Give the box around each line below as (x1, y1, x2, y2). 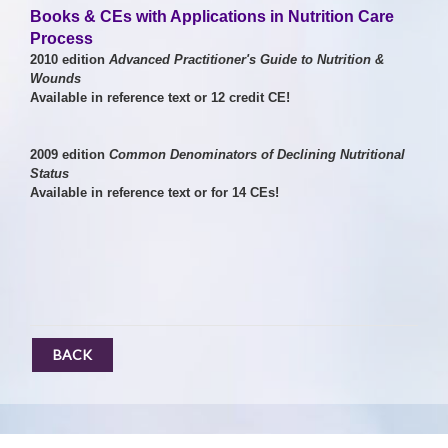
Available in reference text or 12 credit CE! (30, 90, 290, 105)
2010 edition (30, 52, 109, 67)
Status (30, 166, 69, 181)
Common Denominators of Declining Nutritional (109, 147, 405, 162)
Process (30, 30, 93, 47)
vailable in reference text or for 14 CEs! (39, 185, 279, 200)
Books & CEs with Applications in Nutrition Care (30, 8, 394, 25)
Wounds (30, 71, 81, 86)
